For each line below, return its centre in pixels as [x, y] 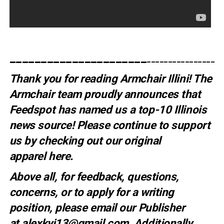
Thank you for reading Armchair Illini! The [110, 79]
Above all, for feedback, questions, [94, 177]
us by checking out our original [85, 141]
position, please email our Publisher [97, 208]
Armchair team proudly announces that [105, 94]
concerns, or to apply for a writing [91, 192]
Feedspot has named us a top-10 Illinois [108, 110]
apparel [29, 156]
